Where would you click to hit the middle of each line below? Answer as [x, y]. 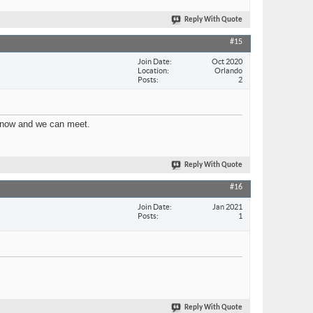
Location [152, 70]
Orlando [228, 70]
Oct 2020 [227, 61]
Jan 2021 [227, 206]
